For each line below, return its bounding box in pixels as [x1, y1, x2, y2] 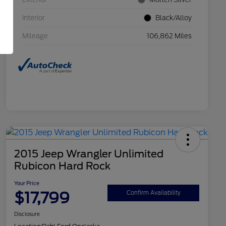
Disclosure [14, 211, 40, 217]
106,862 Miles [147, 32, 192, 40]
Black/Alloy [155, 14, 192, 22]
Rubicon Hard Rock [14, 160, 110, 173]
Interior [22, 14, 45, 22]
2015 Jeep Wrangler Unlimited [14, 148, 163, 160]
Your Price [14, 180, 39, 187]
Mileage [22, 32, 48, 40]
